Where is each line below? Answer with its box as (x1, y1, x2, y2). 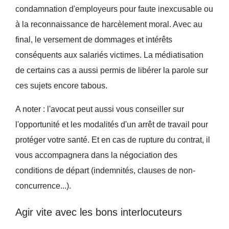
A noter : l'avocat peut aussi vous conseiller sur (15, 104, 184, 113)
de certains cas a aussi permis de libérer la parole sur (15, 65, 208, 75)
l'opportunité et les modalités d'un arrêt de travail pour (15, 120, 208, 129)
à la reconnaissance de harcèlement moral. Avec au (15, 19, 202, 29)
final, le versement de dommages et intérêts (15, 35, 172, 44)
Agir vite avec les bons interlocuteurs (15, 207, 182, 218)
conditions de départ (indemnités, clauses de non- (15, 166, 195, 175)
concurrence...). (15, 181, 71, 190)
